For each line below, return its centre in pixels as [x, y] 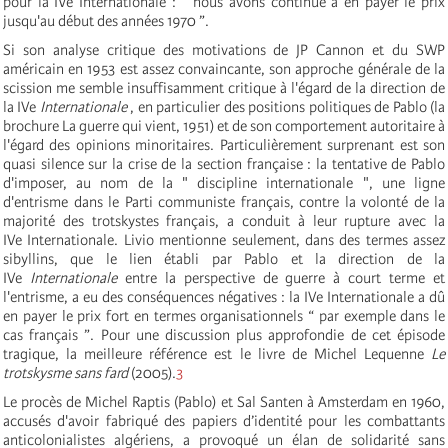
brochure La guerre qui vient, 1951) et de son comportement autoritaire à [224, 125]
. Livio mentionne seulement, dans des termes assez [279, 239]
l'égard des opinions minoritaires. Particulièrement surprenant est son [224, 144]
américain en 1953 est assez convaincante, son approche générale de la [224, 68]
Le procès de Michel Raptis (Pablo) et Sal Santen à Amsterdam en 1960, [224, 401]
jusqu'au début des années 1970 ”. [107, 20]
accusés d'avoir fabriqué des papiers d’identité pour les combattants [224, 420]
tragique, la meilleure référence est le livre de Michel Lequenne [217, 353]
